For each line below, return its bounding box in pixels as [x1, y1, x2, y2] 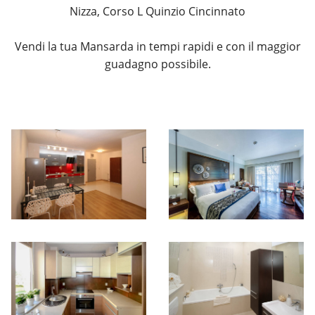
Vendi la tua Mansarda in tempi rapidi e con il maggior [14, 39, 301, 55]
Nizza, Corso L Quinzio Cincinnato [70, 4, 245, 20]
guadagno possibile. [104, 56, 211, 72]
